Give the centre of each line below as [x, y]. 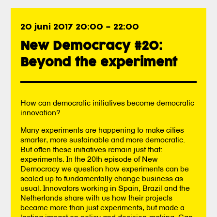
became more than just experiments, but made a [103, 207]
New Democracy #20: [92, 46]
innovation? [41, 112]
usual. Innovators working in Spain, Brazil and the [105, 188]
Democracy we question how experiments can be [105, 168]
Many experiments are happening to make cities [102, 130]
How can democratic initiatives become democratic [108, 102]
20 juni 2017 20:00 [62, 28]
